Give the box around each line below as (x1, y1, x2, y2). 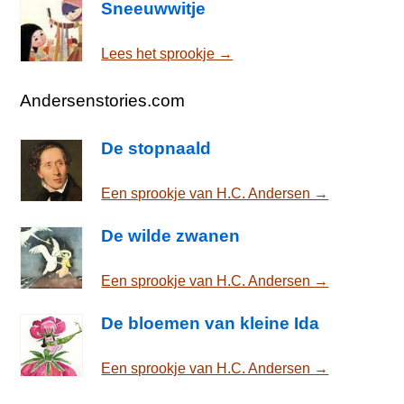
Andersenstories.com (20, 90, 186, 110)
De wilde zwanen (101, 226, 241, 246)
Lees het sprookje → (101, 46, 234, 62)
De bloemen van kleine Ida (101, 314, 320, 334)
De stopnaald (101, 139, 212, 159)
